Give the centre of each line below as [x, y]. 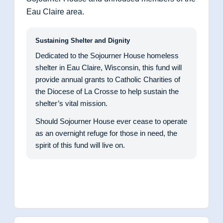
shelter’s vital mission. [71, 103]
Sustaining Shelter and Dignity [83, 40]
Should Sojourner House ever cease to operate [111, 121]
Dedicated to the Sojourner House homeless [107, 55]
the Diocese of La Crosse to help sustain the [107, 91]
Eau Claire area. [55, 11]
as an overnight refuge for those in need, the [106, 133]
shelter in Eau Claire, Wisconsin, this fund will [109, 67]
